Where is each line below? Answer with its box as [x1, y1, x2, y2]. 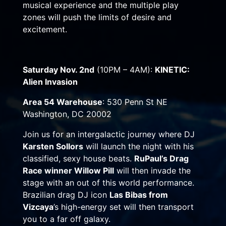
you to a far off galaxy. [22, 213, 110, 224]
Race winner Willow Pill [22, 165, 114, 176]
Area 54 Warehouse [22, 96, 102, 107]
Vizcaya [22, 201, 53, 212]
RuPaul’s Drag [134, 153, 189, 163]
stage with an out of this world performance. [22, 177, 194, 188]
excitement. [22, 24, 67, 34]
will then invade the [114, 165, 191, 176]
